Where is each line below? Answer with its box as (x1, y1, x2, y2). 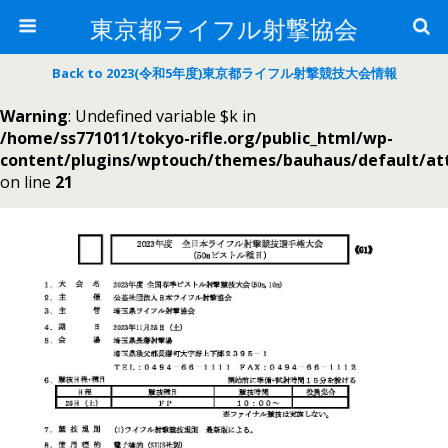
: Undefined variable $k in (68, 105, 256, 127)
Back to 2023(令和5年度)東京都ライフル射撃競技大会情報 (51, 64, 397, 82)
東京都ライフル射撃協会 (90, 9, 358, 45)
